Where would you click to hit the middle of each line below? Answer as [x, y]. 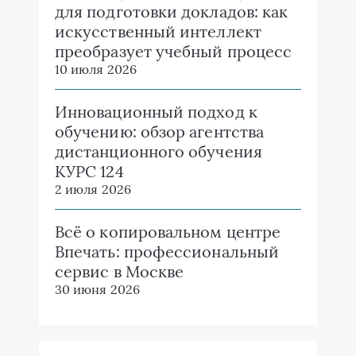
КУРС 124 [89, 171]
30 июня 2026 [97, 289]
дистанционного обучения [159, 151]
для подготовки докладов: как [172, 12]
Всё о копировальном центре [168, 232]
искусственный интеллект [158, 31]
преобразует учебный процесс [174, 51]
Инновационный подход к [156, 112]
